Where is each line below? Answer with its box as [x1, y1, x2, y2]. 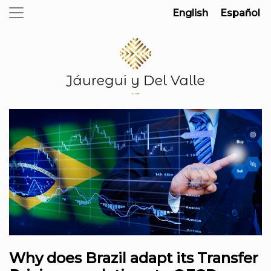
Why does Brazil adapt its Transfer [9, 249, 258, 267]
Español [220, 7, 260, 19]
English [172, 7, 208, 19]
